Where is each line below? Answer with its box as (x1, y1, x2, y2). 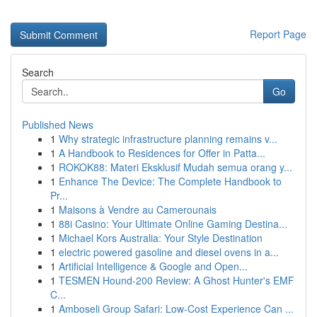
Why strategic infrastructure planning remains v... (59, 132, 277, 146)
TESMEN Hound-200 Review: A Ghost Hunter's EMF (59, 273, 294, 287)
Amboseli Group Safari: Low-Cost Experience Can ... (59, 301, 294, 316)
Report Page (250, 27, 306, 41)
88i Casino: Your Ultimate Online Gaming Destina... (59, 217, 287, 231)
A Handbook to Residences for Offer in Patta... (59, 146, 265, 160)
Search (22, 65, 54, 79)
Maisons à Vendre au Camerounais (59, 202, 217, 217)
